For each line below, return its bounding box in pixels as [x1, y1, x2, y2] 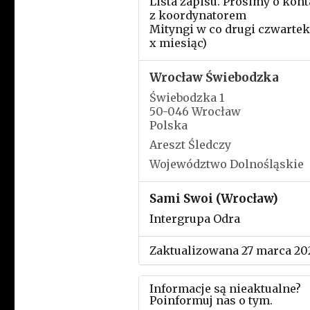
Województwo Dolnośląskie [149, 157, 304, 171]
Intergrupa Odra [149, 212, 240, 226]
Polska [149, 118, 188, 132]
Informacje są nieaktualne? [149, 282, 301, 295]
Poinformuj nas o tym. [149, 293, 273, 307]
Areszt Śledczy [149, 138, 231, 152]
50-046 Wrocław [149, 104, 241, 118]
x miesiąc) [149, 36, 207, 50]
